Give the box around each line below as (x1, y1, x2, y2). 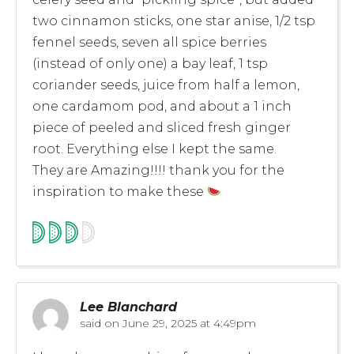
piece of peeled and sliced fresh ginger (32, 119, 291, 135)
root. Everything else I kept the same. (32, 141, 277, 156)
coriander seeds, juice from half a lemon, (32, 77, 299, 92)
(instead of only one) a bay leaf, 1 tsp (32, 55, 268, 71)
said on (80, 315, 119, 330)
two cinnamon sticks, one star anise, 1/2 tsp (32, 13, 315, 28)
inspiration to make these (32, 183, 207, 199)
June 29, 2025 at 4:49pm (119, 315, 256, 330)
